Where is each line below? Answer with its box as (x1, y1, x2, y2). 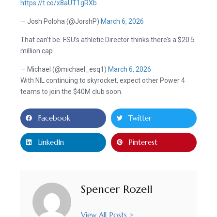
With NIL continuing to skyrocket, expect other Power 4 (20, 76, 185, 84)
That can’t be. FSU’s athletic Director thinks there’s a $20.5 (20, 35, 195, 44)
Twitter (128, 113, 152, 123)
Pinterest (128, 138, 157, 147)
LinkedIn (37, 138, 64, 147)
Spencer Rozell (80, 182, 153, 196)
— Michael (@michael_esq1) (20, 65, 108, 73)
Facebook (37, 113, 70, 123)
